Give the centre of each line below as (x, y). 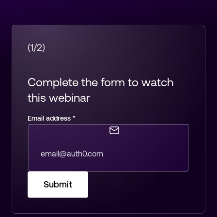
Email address (49, 118)
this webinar (59, 97)
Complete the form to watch (101, 82)
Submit (58, 184)
